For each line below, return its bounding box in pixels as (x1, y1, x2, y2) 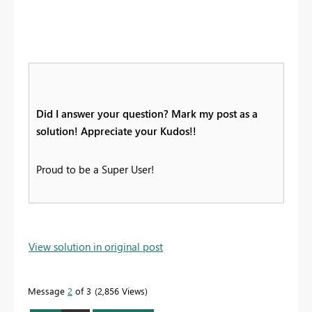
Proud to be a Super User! (36, 162, 154, 177)
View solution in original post (29, 240, 163, 254)
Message (28, 285, 68, 297)
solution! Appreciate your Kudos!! (36, 124, 196, 139)
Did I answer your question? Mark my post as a (36, 107, 258, 121)
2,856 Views (97, 285, 145, 297)
